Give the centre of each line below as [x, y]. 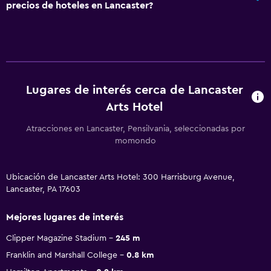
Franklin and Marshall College [62, 255]
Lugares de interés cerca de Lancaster [134, 90]
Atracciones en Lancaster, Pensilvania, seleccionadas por [135, 129]
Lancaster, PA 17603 [43, 189]
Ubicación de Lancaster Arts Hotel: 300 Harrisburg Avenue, [120, 177]
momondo [135, 141]
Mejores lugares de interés [65, 217]
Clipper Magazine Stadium [56, 238]
